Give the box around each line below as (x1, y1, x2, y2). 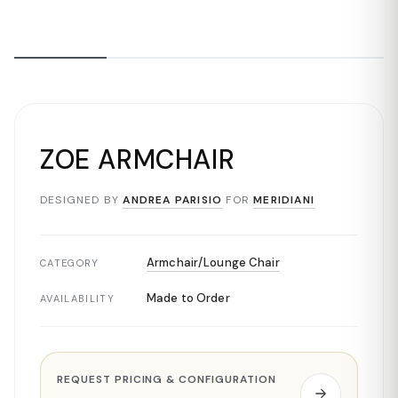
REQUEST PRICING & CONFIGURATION (57, 372, 276, 386)
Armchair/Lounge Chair (147, 255, 280, 270)
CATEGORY (40, 257, 99, 269)
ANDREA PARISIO (123, 193, 223, 207)
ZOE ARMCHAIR (40, 142, 235, 177)
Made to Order (147, 291, 230, 306)
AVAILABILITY (40, 292, 115, 305)
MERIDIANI (253, 193, 315, 207)
